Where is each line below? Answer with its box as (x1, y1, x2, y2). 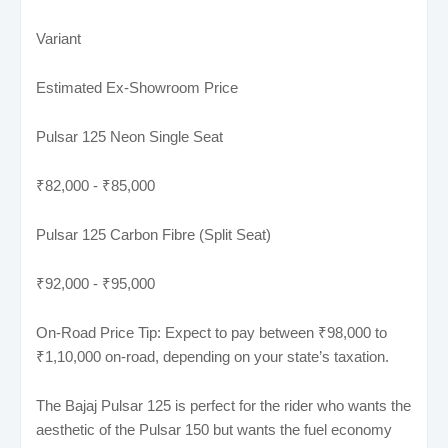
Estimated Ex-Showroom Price (36, 78, 238, 96)
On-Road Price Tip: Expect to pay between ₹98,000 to (36, 323, 387, 341)
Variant (36, 29, 81, 47)
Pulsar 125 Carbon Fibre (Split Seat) (36, 225, 271, 243)
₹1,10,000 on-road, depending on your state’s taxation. (36, 347, 389, 365)
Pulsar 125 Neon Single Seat (36, 127, 223, 145)
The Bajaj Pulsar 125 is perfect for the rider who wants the (36, 396, 411, 414)
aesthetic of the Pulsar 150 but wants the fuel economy (36, 420, 392, 438)
